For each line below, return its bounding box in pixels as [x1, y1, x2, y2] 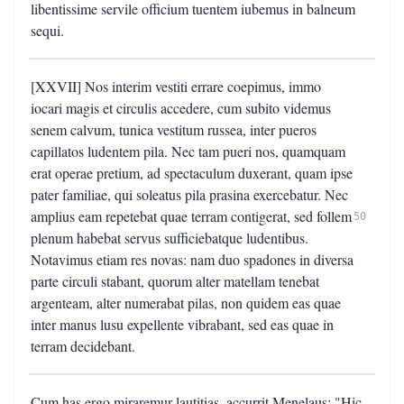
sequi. [31, 21, 64, 40]
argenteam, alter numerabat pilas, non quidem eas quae [31, 293, 341, 312]
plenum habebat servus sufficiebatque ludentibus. [31, 228, 308, 247]
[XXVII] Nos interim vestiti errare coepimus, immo [31, 77, 321, 96]
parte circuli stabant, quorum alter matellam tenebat [31, 271, 319, 290]
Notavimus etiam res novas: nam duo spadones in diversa [31, 250, 353, 269]
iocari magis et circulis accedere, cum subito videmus [31, 98, 331, 117]
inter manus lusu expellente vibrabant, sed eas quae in [31, 315, 334, 334]
